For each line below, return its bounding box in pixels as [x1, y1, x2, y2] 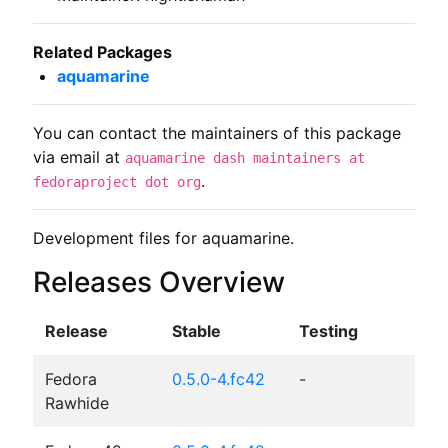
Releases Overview [32, 264, 285, 299]
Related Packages [32, 41, 172, 62]
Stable [171, 320, 221, 341]
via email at [32, 146, 125, 167]
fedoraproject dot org [32, 173, 201, 190]
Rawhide [44, 392, 109, 413]
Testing [298, 320, 358, 341]
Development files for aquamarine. [32, 227, 294, 248]
